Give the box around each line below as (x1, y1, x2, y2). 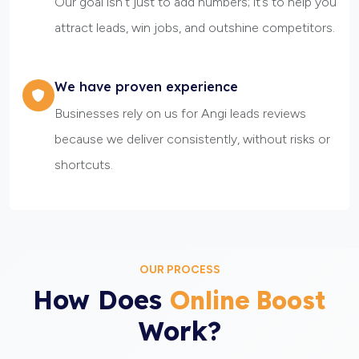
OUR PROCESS (139, 263, 220, 277)
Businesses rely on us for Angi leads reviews (54, 106, 306, 122)
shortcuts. (54, 157, 113, 173)
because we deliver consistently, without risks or (54, 131, 330, 147)
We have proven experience (54, 79, 238, 95)
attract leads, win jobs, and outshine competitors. (54, 20, 335, 36)
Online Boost (170, 284, 326, 317)
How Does (33, 284, 170, 317)
